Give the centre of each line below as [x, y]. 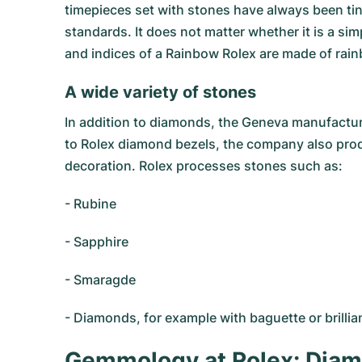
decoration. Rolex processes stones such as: [204, 166]
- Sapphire [97, 242]
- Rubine [90, 204]
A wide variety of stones [160, 92]
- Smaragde [100, 280]
